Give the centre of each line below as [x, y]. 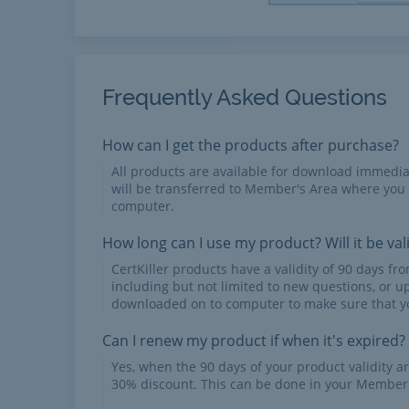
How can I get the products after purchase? [251, 145]
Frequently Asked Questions [245, 97]
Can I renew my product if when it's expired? [254, 341]
